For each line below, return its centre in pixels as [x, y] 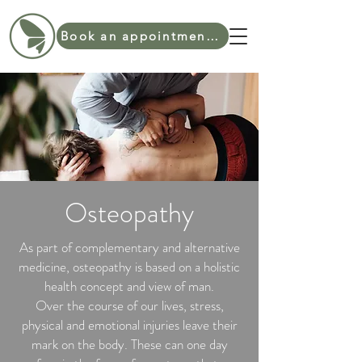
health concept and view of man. [129, 286]
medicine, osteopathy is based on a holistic [129, 267]
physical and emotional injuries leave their [129, 325]
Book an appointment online [212, 36]
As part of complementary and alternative [129, 247]
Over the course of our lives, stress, [129, 305]
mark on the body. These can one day [129, 344]
